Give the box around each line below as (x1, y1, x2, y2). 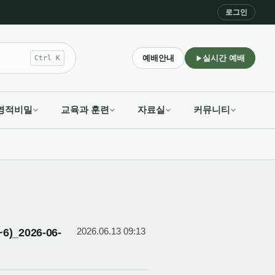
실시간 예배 (203, 53, 245, 63)
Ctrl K (34, 54, 60, 62)
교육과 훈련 (60, 105, 109, 115)
